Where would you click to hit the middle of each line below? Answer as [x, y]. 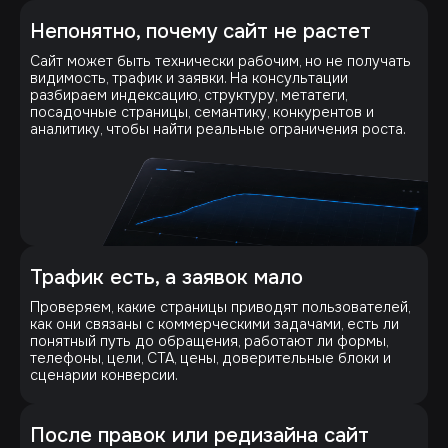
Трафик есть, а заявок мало [166, 276]
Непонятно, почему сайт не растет [200, 30]
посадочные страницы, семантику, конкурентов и [202, 111]
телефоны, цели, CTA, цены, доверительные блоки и [210, 357]
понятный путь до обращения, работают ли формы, [209, 340]
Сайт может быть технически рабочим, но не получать [220, 60]
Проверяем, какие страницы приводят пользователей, [220, 306]
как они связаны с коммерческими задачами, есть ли [214, 323]
